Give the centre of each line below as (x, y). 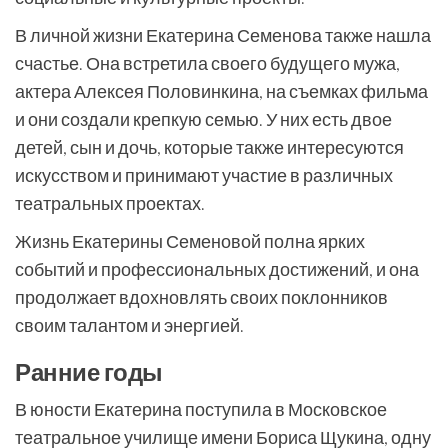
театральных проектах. (110, 203)
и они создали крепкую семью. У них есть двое (203, 119)
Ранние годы (89, 371)
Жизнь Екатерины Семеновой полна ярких (190, 241)
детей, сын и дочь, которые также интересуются (209, 147)
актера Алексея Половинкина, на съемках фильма (221, 91)
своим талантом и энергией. (129, 325)
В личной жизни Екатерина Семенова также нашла (223, 35)
